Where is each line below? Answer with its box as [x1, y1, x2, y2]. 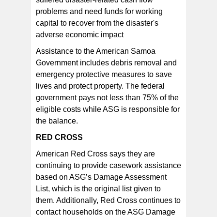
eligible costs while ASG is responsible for [36, 105, 180, 114]
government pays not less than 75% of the [36, 93, 179, 102]
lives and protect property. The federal [36, 82, 165, 91]
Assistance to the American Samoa [36, 47, 155, 56]
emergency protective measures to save [36, 70, 172, 79]
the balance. [36, 117, 78, 125]
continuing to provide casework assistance [36, 161, 181, 170]
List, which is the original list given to [36, 185, 161, 193]
